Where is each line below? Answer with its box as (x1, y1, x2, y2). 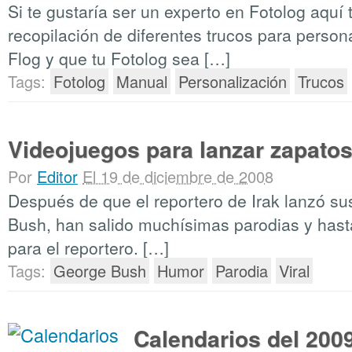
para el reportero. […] (8, 236, 169, 259)
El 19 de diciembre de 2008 (82, 165, 273, 188)
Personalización (178, 70, 287, 93)
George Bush (53, 259, 146, 282)
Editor (37, 165, 78, 188)
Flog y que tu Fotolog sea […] (8, 46, 230, 70)
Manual (116, 70, 167, 93)
